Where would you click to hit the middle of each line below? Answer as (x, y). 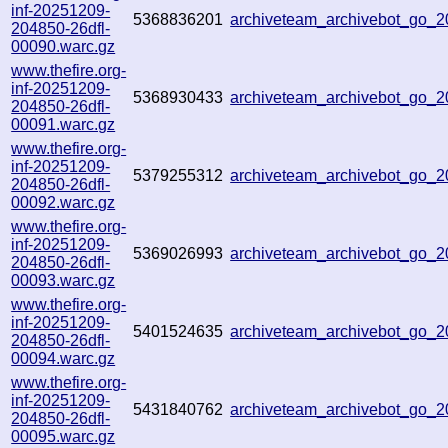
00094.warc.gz (63, 358)
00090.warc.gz (63, 46)
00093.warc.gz (63, 280)
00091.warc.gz (63, 124)
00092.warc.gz (63, 202)
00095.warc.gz (63, 436)
